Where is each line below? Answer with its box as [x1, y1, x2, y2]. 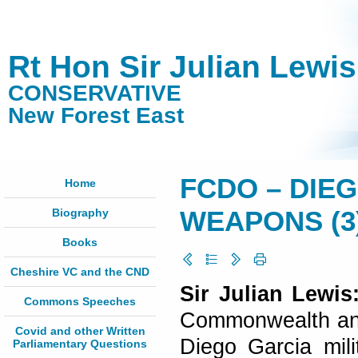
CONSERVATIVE [8, 81, 181, 105]
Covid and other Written [14, 324, 145, 337]
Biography [51, 206, 109, 219]
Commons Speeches [24, 295, 136, 308]
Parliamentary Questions [13, 337, 147, 350]
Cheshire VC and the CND [10, 265, 149, 278]
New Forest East [8, 103, 184, 128]
